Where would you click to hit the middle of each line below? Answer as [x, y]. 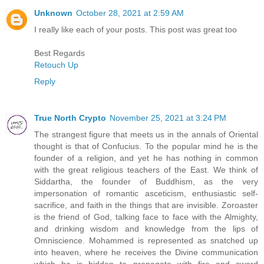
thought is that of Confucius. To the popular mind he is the [146, 146]
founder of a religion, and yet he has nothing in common [146, 158]
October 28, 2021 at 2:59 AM [130, 13]
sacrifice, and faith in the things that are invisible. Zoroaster [146, 205]
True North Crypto [70, 118]
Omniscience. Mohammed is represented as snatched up [146, 240]
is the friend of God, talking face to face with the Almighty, [146, 217]
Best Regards [60, 53]
